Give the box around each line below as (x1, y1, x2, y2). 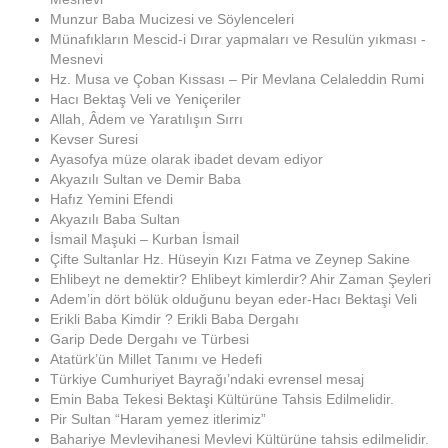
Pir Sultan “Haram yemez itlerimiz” (50, 411, 266, 427)
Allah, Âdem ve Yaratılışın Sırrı (50, 111, 243, 127)
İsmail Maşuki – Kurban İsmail (50, 231, 239, 247)
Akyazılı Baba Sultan (50, 211, 180, 227)
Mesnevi (50, 51, 103, 67)
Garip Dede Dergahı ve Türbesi (50, 331, 249, 347)
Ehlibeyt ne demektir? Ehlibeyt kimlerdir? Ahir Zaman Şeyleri (50, 271, 431, 287)
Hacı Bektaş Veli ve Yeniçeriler (50, 91, 241, 107)
